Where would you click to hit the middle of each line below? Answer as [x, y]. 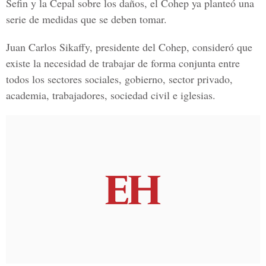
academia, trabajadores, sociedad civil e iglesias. [111, 95]
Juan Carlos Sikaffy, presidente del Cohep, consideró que [129, 47]
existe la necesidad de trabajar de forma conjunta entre [123, 63]
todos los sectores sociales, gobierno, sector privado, [119, 79]
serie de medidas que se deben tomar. [86, 19]
